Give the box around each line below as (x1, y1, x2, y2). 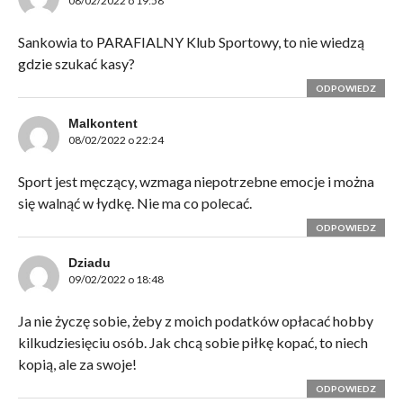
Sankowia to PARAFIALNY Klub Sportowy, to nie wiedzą (17, 33, 364, 51)
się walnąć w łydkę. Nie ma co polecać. (17, 194, 252, 212)
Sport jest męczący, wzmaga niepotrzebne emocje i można (17, 173, 374, 191)
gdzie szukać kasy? (17, 55, 135, 73)
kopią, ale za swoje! (17, 355, 137, 373)
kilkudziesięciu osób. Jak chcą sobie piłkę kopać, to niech (17, 334, 368, 352)
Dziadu (67, 255, 111, 271)
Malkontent (67, 116, 138, 131)
